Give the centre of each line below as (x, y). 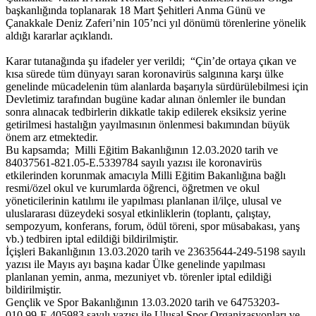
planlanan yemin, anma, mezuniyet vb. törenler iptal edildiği (139, 277)
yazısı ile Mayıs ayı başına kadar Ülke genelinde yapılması (135, 265)
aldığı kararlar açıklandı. (59, 36)
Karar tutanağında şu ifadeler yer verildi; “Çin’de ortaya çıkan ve (151, 61)
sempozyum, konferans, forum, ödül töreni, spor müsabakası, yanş (153, 226)
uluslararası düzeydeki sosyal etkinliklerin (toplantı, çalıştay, (138, 214)
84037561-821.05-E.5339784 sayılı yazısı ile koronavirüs (134, 163)
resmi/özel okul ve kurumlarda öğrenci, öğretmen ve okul (133, 188)
